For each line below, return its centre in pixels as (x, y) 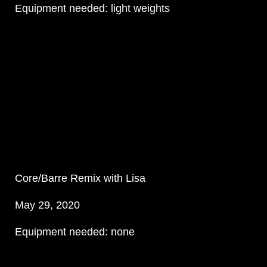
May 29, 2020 (47, 205)
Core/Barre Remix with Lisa (80, 178)
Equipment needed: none (74, 232)
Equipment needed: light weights (92, 9)
